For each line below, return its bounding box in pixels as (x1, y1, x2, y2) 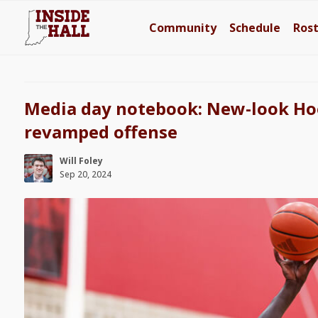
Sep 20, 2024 (59, 168, 111, 180)
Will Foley (59, 155, 103, 167)
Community (149, 20, 217, 35)
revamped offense (23, 120, 177, 143)
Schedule (229, 20, 281, 35)
